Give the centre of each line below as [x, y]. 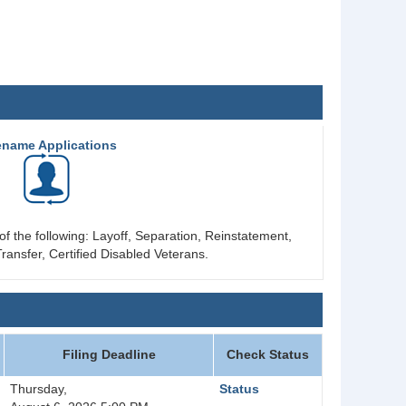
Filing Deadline [109, 354]
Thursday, [38, 389]
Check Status [268, 354]
